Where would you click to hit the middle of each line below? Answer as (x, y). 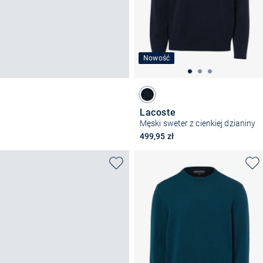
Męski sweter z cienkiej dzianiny (198, 123)
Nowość (157, 58)
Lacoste (158, 112)
